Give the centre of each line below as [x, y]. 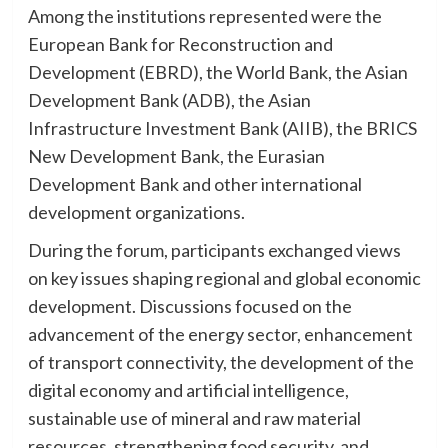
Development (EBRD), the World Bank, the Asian [217, 71]
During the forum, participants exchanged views [214, 249]
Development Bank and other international [194, 183]
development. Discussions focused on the [189, 305]
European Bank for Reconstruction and [180, 43]
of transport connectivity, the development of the [220, 361]
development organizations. [136, 211]
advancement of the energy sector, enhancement [220, 333]
